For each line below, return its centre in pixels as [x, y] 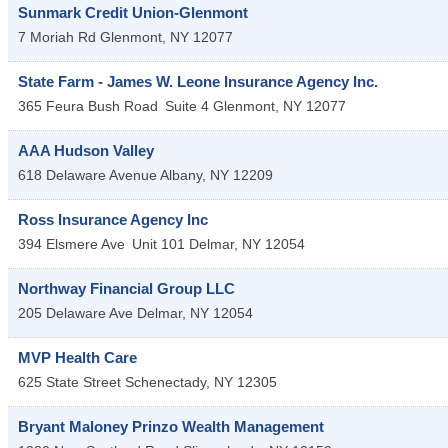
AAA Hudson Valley [86, 150]
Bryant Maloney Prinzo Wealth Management [171, 426]
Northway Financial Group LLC [126, 288]
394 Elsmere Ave [71, 243]
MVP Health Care [77, 357]
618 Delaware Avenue [87, 174]
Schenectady [165, 381]
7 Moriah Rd [57, 36]
